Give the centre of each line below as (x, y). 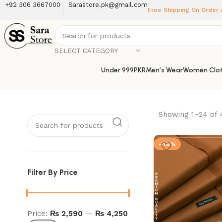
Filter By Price (53, 172)
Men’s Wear (164, 70)
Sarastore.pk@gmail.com (108, 5)
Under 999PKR (123, 70)
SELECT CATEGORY (86, 51)
